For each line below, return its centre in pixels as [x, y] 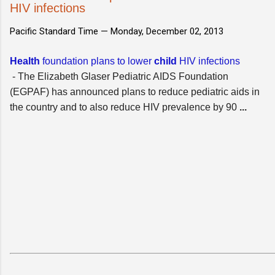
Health [25, 61]
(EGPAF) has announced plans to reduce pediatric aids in [135, 91]
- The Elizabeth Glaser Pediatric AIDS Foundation [119, 76]
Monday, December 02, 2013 [167, 31]
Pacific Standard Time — [60, 31]
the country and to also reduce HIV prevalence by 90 [125, 107]
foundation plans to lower [97, 61]
